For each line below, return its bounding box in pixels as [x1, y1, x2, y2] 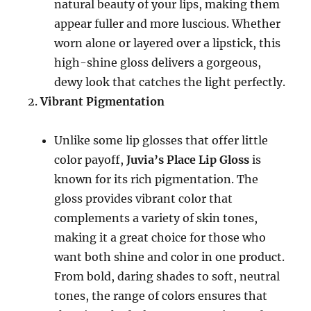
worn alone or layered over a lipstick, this [54, 36, 281, 50]
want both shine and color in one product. [54, 250, 285, 264]
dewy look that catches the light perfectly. [54, 75, 286, 89]
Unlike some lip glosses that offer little [54, 133, 269, 147]
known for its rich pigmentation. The [54, 172, 259, 186]
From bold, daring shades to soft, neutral [54, 269, 280, 283]
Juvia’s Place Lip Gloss [126, 153, 250, 167]
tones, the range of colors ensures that [54, 289, 268, 303]
